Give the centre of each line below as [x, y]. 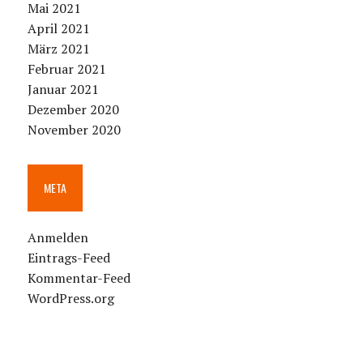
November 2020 [74, 130]
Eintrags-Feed [68, 258]
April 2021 [58, 29]
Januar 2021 [63, 90]
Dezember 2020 [73, 110]
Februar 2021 [66, 69]
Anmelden [58, 238]
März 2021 [58, 49]
